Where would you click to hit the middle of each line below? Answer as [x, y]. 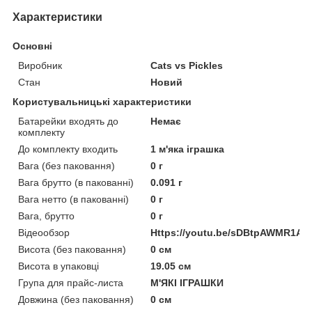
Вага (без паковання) [67, 166]
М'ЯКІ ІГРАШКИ [187, 283]
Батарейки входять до [68, 122]
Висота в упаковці [58, 266]
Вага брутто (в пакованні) [76, 183]
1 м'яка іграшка [188, 149]
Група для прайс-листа [71, 283]
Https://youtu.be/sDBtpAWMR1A [227, 233]
